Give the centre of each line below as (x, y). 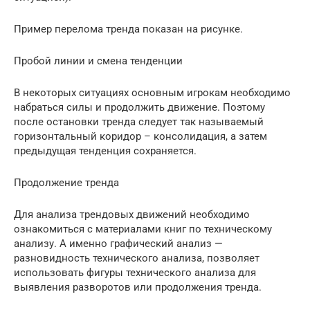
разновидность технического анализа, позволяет (137, 258)
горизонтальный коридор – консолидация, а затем (140, 136)
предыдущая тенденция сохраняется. (105, 151)
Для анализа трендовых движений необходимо (132, 214)
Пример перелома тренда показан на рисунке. (128, 29)
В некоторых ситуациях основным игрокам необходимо (152, 92)
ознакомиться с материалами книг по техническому (143, 229)
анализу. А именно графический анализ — (118, 243)
